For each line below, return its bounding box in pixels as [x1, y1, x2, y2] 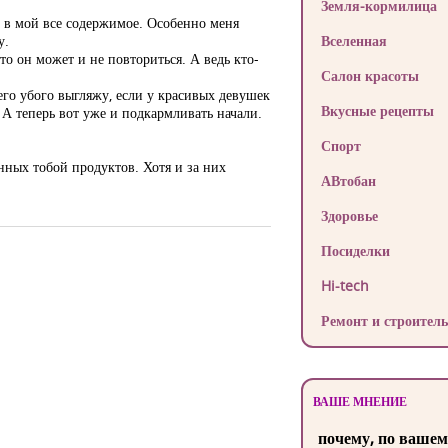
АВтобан [320, 171, 376, 190]
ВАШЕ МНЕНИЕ [312, 393, 407, 410]
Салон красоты [320, 66, 419, 85]
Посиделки [320, 241, 390, 260]
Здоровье [320, 206, 378, 225]
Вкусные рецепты [320, 101, 434, 120]
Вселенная [320, 31, 387, 50]
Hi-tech [320, 276, 369, 295]
